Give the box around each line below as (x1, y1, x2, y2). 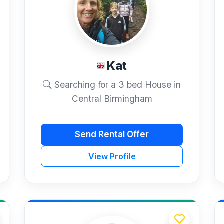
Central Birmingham (71, 93, 152, 104)
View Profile (88, 151, 136, 161)
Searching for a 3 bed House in (52, 79, 181, 90)
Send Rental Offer (75, 129, 149, 140)
